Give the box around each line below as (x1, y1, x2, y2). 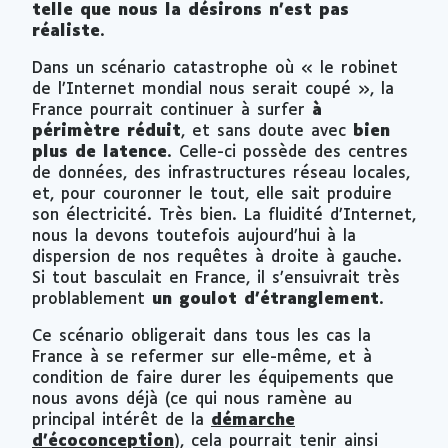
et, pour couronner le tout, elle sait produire (32, 185, 392, 203)
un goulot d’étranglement (152, 290, 379, 308)
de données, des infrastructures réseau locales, (32, 164, 410, 182)
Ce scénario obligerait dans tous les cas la (32, 327, 371, 345)
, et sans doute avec (181, 122, 353, 140)
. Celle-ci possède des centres (167, 143, 408, 161)
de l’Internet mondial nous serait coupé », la (32, 80, 394, 98)
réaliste (32, 22, 100, 40)
